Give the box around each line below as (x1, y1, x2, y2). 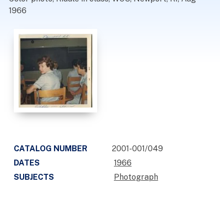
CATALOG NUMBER (13, 144, 87, 153)
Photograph (113, 172, 158, 182)
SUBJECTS (13, 172, 54, 182)
